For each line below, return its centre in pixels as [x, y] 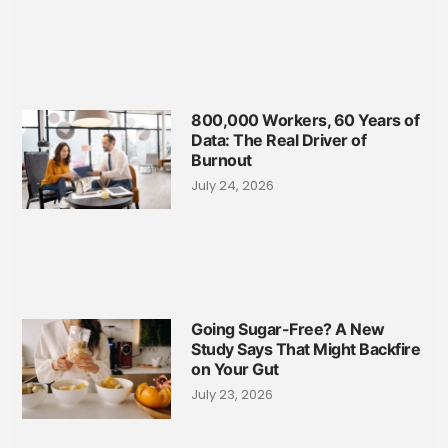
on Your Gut [235, 368]
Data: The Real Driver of [279, 139]
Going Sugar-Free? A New [288, 328]
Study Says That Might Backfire [306, 348]
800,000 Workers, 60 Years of [305, 119]
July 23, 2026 [232, 394]
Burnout [221, 159]
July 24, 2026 [233, 185]
